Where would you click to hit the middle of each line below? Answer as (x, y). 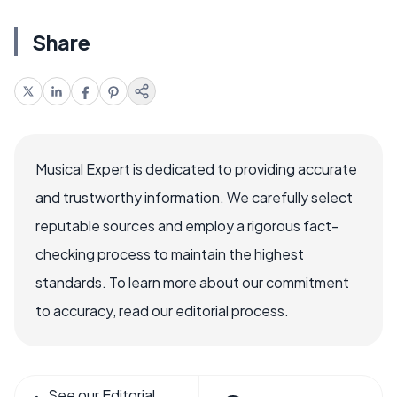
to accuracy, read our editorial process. (162, 310)
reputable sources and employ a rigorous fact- (187, 225)
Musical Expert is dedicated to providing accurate (196, 168)
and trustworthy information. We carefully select (194, 197)
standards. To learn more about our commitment (192, 282)
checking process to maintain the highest (170, 253)
